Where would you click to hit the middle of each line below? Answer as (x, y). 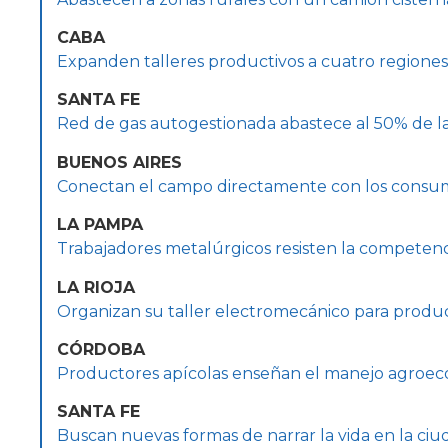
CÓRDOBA (101, 349)
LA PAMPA (100, 225)
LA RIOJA (96, 287)
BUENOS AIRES (119, 162)
